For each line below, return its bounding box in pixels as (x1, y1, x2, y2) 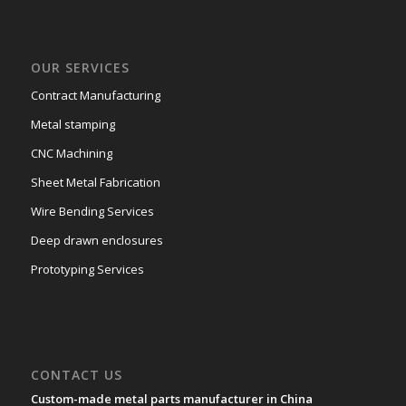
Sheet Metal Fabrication (30, 174, 160, 191)
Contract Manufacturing (30, 87, 160, 104)
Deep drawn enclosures (30, 232, 163, 249)
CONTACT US (30, 366, 122, 384)
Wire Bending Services (30, 203, 154, 220)
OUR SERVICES (30, 59, 130, 77)
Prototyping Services (30, 261, 144, 278)
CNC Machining (30, 145, 112, 162)
